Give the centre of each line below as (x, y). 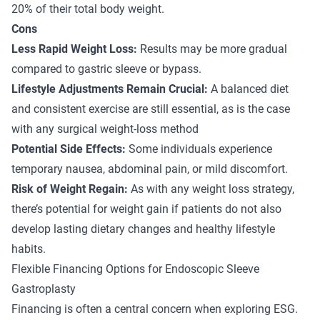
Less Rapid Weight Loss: (76, 49)
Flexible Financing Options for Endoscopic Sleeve (135, 269)
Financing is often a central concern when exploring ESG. (155, 309)
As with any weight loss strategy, (211, 189)
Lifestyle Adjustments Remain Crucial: (110, 89)
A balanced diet (248, 89)
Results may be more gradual (214, 49)
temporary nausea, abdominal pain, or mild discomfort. (150, 169)
